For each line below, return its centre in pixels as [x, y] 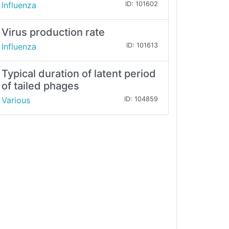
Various [16, 100]
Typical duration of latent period [79, 74]
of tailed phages [40, 86]
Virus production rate [53, 32]
